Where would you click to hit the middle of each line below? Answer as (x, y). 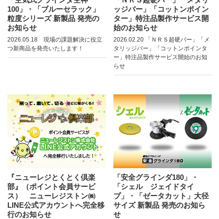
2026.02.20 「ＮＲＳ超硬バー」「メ (161, 40)
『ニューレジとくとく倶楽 (51, 177)
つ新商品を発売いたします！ (45, 49)
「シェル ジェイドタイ (153, 186)
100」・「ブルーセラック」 (54, 9)
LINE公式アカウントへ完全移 (56, 205)
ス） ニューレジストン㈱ (51, 196)
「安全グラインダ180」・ (156, 177)
